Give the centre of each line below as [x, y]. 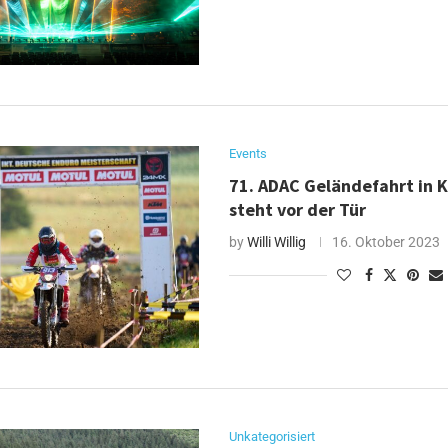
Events [248, 154]
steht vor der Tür [298, 210]
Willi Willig [277, 242]
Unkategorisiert [272, 437]
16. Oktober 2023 [386, 242]
